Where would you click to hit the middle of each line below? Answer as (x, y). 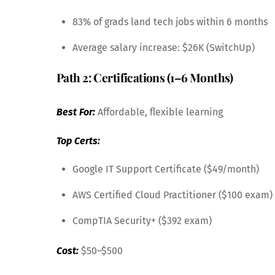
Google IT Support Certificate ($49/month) (165, 169)
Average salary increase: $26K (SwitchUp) (163, 47)
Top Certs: (78, 141)
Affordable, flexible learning (159, 112)
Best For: (76, 112)
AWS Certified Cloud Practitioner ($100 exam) (172, 195)
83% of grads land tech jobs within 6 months (170, 21)
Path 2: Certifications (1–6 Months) (145, 78)
